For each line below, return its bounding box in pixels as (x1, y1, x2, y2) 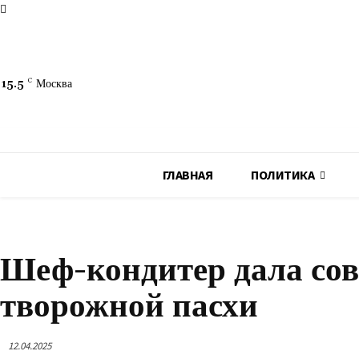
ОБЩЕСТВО (3, 230, 48, 240)
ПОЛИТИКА (251, 167, 314, 183)
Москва (36, 77, 72, 91)
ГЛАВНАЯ (162, 167, 212, 183)
